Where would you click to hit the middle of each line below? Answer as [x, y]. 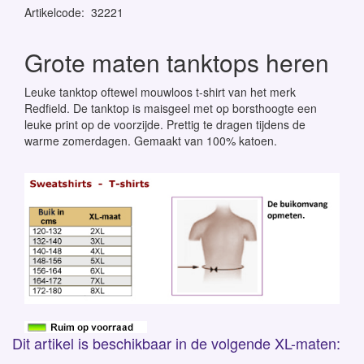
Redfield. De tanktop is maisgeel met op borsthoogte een [171, 108]
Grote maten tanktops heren [177, 62]
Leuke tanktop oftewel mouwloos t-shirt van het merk [160, 92]
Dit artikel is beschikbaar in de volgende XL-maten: [176, 342]
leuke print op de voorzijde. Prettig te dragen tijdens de [165, 124]
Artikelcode [53, 12]
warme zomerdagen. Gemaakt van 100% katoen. [151, 141]
